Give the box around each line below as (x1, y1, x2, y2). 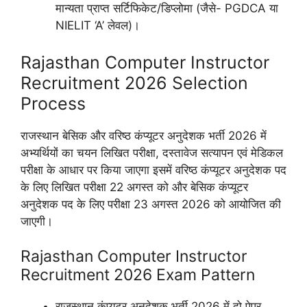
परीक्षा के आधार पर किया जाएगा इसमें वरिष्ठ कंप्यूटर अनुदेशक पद (21, 162, 286, 177)
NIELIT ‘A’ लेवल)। (56, 19, 140, 32)
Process (21, 93, 86, 114)
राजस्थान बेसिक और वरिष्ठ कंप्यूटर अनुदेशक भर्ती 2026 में (21, 128, 267, 143)
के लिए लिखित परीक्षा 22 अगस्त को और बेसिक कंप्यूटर (21, 180, 248, 194)
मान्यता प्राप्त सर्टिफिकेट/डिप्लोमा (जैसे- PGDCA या (56, 1, 278, 15)
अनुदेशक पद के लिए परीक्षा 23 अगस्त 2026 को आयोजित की (21, 197, 281, 211)
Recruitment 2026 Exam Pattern (21, 265, 255, 284)
